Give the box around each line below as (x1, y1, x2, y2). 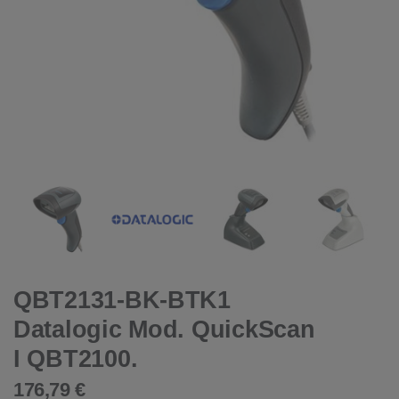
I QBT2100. (13, 345, 138, 372)
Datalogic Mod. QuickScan (13, 315, 315, 343)
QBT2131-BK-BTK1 (13, 286, 231, 313)
